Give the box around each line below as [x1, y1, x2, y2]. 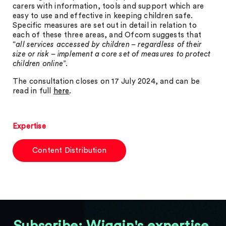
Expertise [13, 123, 46, 130]
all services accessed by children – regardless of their [16, 41, 202, 48]
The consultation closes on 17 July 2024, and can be [13, 78, 200, 85]
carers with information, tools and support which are [13, 3, 204, 10]
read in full [13, 87, 53, 95]
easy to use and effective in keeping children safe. [13, 12, 193, 20]
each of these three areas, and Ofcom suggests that [13, 31, 202, 39]
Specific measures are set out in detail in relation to [13, 22, 197, 29]
